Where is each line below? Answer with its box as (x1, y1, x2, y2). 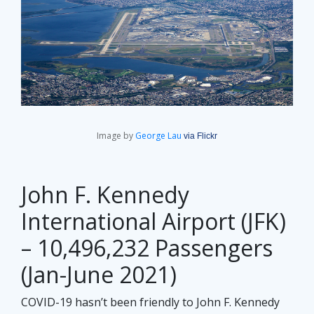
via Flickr (184, 131, 217, 142)
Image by (97, 130, 135, 142)
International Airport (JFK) (21, 206, 286, 237)
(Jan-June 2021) (21, 259, 177, 290)
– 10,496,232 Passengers (21, 233, 273, 264)
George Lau (135, 130, 182, 142)
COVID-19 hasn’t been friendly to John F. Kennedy (21, 294, 280, 310)
